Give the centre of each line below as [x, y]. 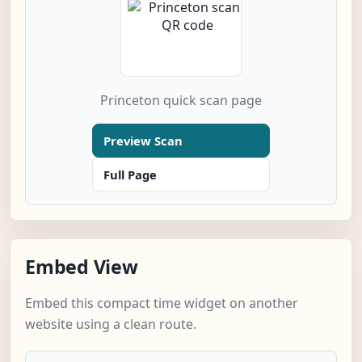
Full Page [130, 175]
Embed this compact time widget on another [162, 303]
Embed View [82, 267]
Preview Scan [143, 141]
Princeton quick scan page [181, 101]
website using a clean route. [111, 324]
